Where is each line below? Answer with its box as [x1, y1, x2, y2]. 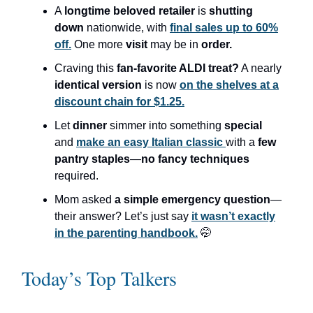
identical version [54, 79, 142, 92]
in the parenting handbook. [54, 227, 198, 240]
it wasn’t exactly [191, 210, 275, 223]
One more [71, 38, 126, 51]
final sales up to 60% [170, 22, 278, 34]
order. [201, 38, 232, 51]
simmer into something [110, 119, 224, 132]
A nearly [239, 62, 282, 75]
